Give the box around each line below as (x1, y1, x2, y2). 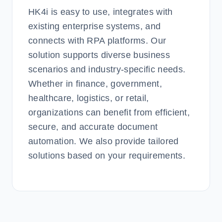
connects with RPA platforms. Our (28, 36, 166, 46)
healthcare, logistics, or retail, (28, 93, 149, 103)
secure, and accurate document (28, 122, 158, 132)
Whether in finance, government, (28, 79, 162, 89)
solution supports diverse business (28, 50, 170, 60)
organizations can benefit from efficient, (28, 108, 190, 117)
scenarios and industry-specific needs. (28, 64, 186, 74)
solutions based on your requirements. (28, 151, 185, 161)
